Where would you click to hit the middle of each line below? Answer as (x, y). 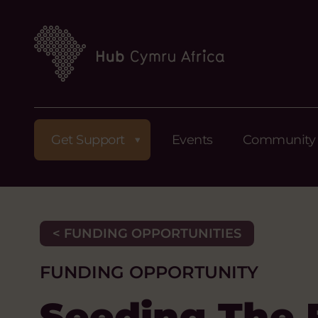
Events (192, 139)
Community (279, 139)
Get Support (88, 139)
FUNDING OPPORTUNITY (149, 272)
